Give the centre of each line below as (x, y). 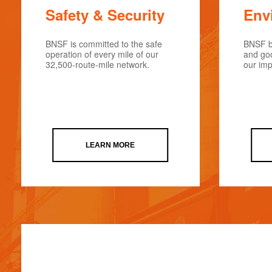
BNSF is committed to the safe (104, 44)
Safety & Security (105, 15)
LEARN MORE (110, 145)
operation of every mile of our (102, 54)
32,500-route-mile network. (97, 64)
